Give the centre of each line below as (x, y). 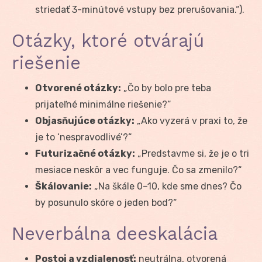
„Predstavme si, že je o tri (192, 153)
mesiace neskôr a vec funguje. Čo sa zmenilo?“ (138, 170)
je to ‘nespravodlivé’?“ (83, 137)
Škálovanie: (63, 186)
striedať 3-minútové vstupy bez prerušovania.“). (140, 9)
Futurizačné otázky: (85, 153)
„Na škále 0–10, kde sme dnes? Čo (167, 186)
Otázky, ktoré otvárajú (108, 40)
